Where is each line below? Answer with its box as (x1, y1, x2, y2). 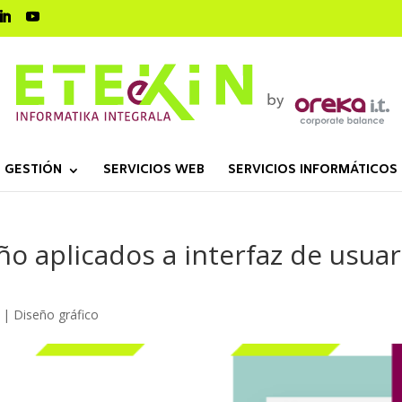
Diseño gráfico (13, 306, 100, 323)
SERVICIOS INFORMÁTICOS (227, 161, 398, 179)
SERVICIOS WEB (102, 161, 205, 179)
